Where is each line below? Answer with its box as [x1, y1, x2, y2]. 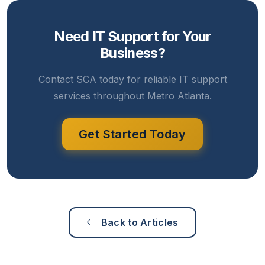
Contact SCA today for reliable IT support [38, 73, 227, 86]
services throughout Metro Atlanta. [53, 90, 212, 102]
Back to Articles [101, 216, 179, 229]
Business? [100, 44, 165, 62]
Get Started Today [79, 127, 186, 142]
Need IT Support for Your [54, 28, 211, 46]
